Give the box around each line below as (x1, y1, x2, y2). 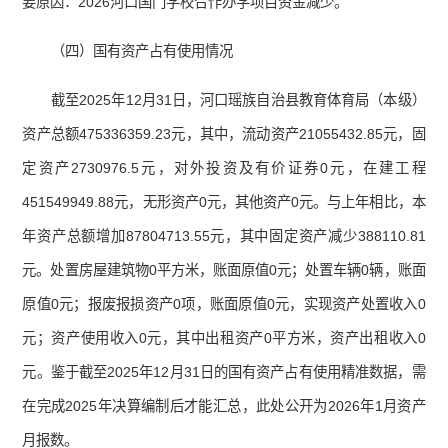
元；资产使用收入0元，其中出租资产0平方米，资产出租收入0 (22, 330, 426, 347)
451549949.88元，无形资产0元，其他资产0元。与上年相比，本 (22, 194, 426, 211)
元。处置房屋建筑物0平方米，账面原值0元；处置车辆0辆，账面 (22, 262, 426, 279)
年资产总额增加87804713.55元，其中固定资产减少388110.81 (22, 228, 426, 245)
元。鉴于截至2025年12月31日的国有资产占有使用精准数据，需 (22, 364, 426, 381)
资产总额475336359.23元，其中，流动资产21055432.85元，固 (22, 126, 426, 143)
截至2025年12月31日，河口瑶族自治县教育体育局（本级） (51, 92, 426, 109)
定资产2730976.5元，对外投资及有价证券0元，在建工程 (22, 160, 426, 177)
